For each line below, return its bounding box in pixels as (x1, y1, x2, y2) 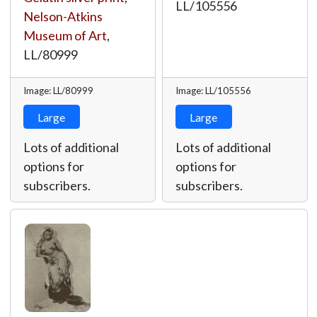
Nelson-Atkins (23, 8, 103, 24)
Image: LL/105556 (175, 85, 251, 96)
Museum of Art (23, 28, 107, 43)
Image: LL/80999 (23, 85, 93, 96)
